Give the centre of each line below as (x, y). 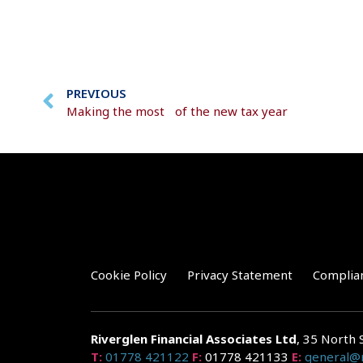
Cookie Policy (129, 275)
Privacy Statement (240, 275)
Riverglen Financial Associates (181, 339)
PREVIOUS (96, 94)
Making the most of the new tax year (177, 111)
